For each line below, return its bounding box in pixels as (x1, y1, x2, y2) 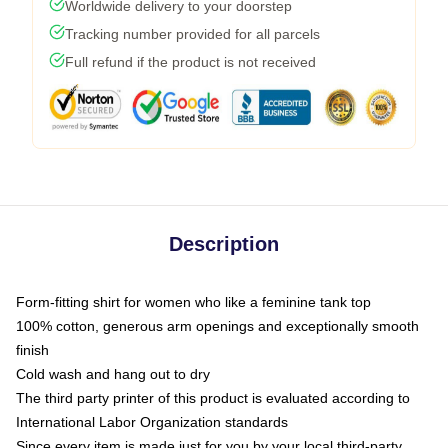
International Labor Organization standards (16, 413, 288, 430)
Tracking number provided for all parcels (65, 25, 320, 42)
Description (169, 232, 279, 255)
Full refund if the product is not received (65, 53, 316, 70)
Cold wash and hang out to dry (16, 365, 210, 382)
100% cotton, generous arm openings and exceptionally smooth (16, 317, 419, 334)
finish (16, 341, 49, 358)
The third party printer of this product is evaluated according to (16, 389, 410, 406)
